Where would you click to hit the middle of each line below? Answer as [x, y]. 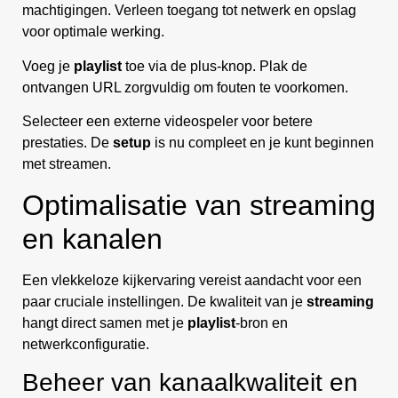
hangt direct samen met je [105, 322]
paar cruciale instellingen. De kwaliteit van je [164, 301]
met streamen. [67, 164]
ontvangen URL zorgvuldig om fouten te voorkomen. [185, 87]
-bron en [262, 322]
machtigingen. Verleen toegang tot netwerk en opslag [189, 11]
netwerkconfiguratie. [86, 344]
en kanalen [92, 239]
